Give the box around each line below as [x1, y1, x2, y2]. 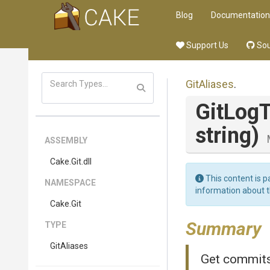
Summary [186, 218, 262, 239]
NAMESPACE [45, 178, 96, 187]
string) [195, 123, 259, 148]
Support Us [184, 40, 228, 50]
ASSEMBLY [45, 136, 87, 145]
